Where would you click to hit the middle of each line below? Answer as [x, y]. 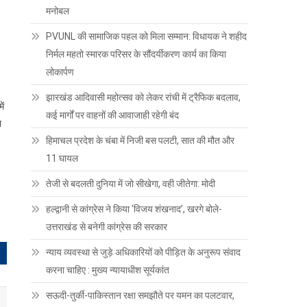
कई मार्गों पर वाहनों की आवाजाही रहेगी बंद [113, 115]
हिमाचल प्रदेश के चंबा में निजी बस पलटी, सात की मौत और [140, 141]
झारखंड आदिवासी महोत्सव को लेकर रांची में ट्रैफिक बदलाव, [144, 98]
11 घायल [62, 159]
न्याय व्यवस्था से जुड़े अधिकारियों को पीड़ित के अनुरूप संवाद [144, 253]
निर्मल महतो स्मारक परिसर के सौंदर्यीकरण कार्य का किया [136, 54]
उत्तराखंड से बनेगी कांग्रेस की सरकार [107, 227]
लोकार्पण [60, 72]
